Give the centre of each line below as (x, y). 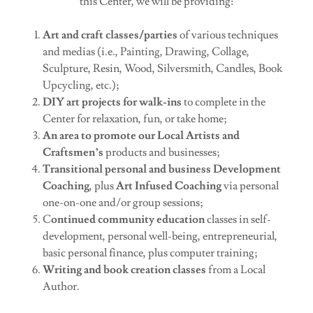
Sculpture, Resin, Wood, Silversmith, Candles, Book (162, 68)
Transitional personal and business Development (161, 169)
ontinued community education (128, 219)
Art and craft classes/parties (111, 35)
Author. (61, 286)
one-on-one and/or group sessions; (124, 203)
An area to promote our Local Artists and (141, 136)
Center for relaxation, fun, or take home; (134, 119)
